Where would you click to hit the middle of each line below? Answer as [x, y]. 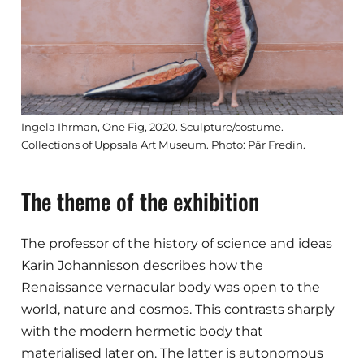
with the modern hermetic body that [143, 331]
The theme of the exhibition [141, 201]
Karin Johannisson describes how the [143, 266]
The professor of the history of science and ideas [177, 244]
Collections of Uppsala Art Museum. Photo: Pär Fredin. [164, 144]
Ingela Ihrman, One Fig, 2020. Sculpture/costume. [153, 126]
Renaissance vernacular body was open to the [171, 288]
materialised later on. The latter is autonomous [173, 353]
